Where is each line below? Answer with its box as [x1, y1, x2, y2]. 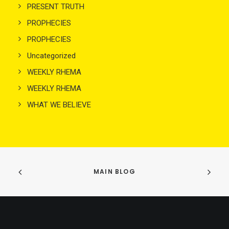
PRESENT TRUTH [27, 2, 84, 11]
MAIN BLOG [94, 167, 135, 176]
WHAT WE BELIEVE [27, 100, 91, 109]
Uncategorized [27, 51, 76, 60]
